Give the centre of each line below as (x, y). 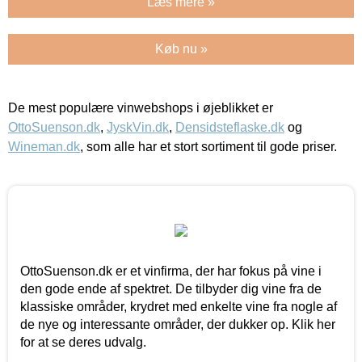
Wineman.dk (44, 146)
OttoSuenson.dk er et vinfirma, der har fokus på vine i (171, 271)
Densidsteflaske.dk (230, 127)
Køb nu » (181, 48)
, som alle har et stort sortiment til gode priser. (208, 146)
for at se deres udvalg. (83, 342)
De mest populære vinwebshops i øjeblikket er (141, 107)
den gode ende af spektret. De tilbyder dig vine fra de (171, 288)
